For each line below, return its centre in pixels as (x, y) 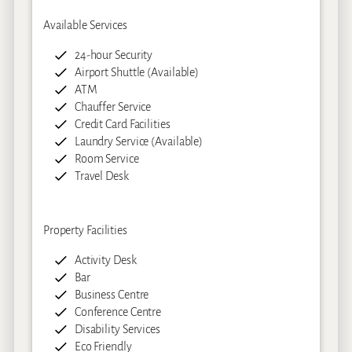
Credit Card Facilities (122, 125)
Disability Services (117, 329)
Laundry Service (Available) (139, 142)
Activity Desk (105, 260)
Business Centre (112, 294)
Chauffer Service (113, 107)
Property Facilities (85, 230)
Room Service (106, 159)
